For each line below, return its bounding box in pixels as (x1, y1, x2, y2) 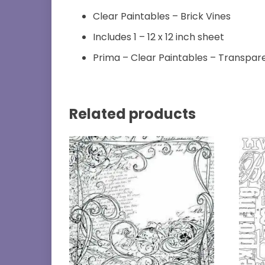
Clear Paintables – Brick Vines (93, 9, 231, 23)
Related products (69, 104, 196, 124)
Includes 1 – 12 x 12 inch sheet (93, 30, 224, 44)
